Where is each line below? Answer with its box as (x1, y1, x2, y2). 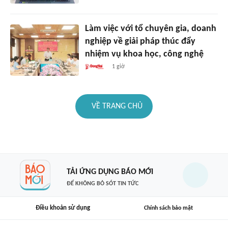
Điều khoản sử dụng (35, 205, 90, 212)
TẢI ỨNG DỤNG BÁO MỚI (66, 167, 153, 176)
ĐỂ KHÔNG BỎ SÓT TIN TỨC (66, 180, 138, 187)
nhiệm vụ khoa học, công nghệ (84, 49, 204, 60)
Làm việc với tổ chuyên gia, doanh (84, 24, 216, 34)
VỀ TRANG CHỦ (92, 102, 142, 111)
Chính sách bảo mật (144, 205, 193, 211)
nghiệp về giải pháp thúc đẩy (84, 37, 195, 47)
